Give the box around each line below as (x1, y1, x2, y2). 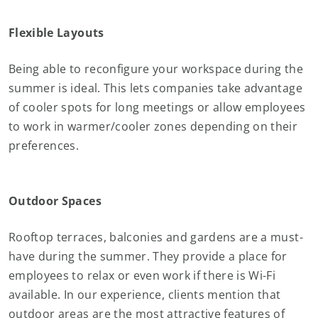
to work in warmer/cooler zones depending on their (9, 119, 298, 134)
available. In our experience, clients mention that (9, 287, 281, 302)
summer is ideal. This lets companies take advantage (9, 80, 302, 96)
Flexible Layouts (9, 25, 104, 40)
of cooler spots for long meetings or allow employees (9, 99, 306, 115)
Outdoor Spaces (9, 193, 102, 209)
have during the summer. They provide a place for (9, 248, 287, 264)
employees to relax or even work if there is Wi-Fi (9, 268, 276, 283)
